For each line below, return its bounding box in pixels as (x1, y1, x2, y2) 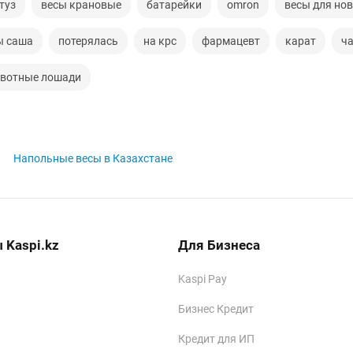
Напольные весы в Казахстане (13, 152, 173, 165)
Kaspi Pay (178, 273, 228, 285)
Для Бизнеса (178, 237, 261, 253)
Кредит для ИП (178, 333, 255, 345)
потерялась (58, 35, 118, 47)
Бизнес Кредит (178, 303, 255, 315)
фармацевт (202, 35, 260, 47)
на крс (143, 35, 176, 47)
